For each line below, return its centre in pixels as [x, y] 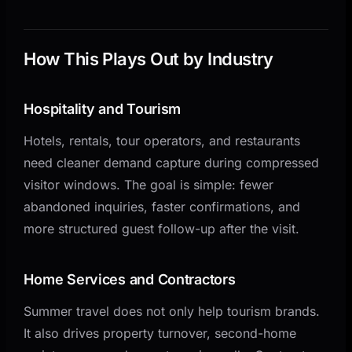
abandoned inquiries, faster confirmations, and [162, 206]
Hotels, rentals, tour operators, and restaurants [162, 140]
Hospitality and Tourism [103, 108]
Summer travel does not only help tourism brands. [172, 311]
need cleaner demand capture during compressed [172, 162]
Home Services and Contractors [130, 279]
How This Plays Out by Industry [148, 59]
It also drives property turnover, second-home [160, 333]
